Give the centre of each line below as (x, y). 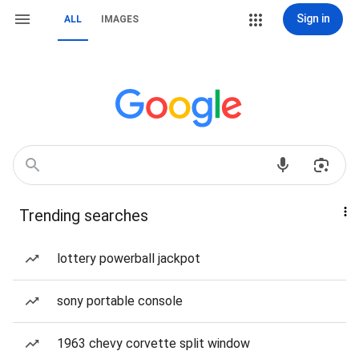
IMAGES (120, 19)
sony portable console (120, 301)
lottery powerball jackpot (129, 258)
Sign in (313, 18)
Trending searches (84, 216)
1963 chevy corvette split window (153, 343)
